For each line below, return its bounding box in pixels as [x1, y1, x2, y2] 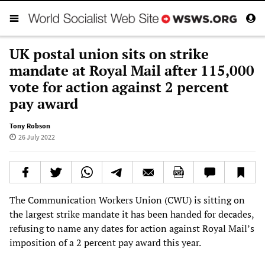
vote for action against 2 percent [9, 77, 229, 96]
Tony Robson [9, 121, 50, 130]
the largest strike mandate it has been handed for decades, [9, 207, 254, 221]
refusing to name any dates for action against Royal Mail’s [9, 221, 254, 235]
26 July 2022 [18, 132, 55, 141]
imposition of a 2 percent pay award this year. [9, 235, 201, 249]
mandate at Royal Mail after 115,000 [9, 60, 254, 80]
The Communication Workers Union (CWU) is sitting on [9, 193, 245, 206]
